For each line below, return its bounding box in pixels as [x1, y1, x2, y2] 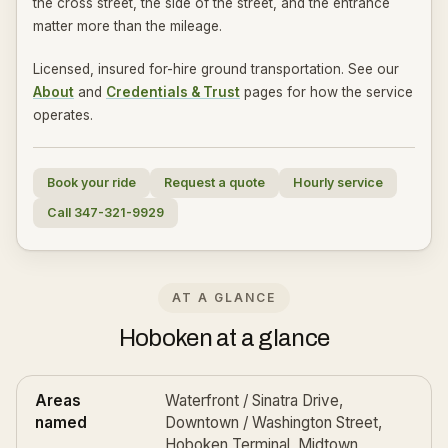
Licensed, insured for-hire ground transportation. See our [33, 61, 399, 77]
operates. [33, 107, 93, 123]
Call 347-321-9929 [47, 205, 164, 220]
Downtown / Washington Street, [165, 413, 382, 432]
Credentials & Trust [106, 84, 240, 100]
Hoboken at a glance [118, 325, 330, 351]
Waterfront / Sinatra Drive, [165, 391, 343, 410]
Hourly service [293, 175, 383, 190]
